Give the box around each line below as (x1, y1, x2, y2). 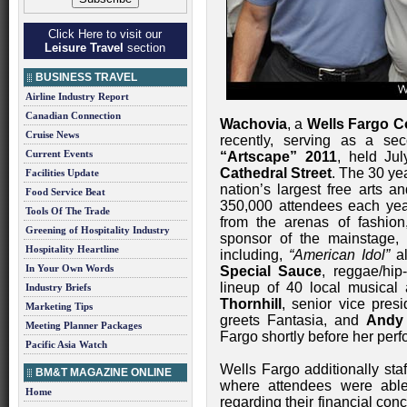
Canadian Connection (25, 110, 121, 121)
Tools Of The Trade (25, 205, 110, 216)
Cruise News (25, 129, 79, 140)
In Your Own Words (25, 263, 114, 273)
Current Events (25, 148, 93, 159)
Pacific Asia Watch (25, 339, 107, 350)
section (124, 41, 166, 55)
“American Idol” (288, 247, 390, 263)
